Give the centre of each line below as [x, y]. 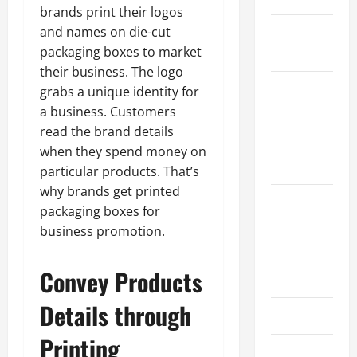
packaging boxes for [100, 211]
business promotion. [102, 231]
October [291, 202]
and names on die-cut [105, 31]
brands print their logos [112, 12]
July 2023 [295, 316]
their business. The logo [112, 71]
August [289, 259]
